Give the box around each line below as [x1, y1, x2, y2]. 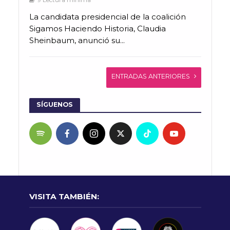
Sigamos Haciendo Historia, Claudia [29, 24, 166, 33]
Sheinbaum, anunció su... [29, 35, 125, 45]
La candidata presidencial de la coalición [29, 12, 186, 22]
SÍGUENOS [36, 101, 73, 108]
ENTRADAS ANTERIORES [111, 72, 190, 80]
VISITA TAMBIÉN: [29, 191, 99, 201]
